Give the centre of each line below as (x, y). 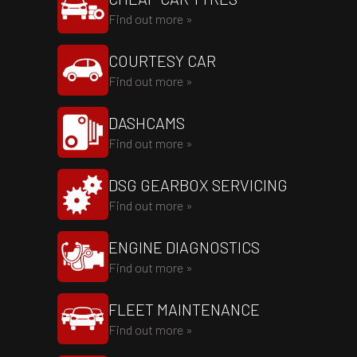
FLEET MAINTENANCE (184, 309)
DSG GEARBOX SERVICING (198, 185)
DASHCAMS (147, 123)
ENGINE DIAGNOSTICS (184, 247)
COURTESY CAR (162, 61)
